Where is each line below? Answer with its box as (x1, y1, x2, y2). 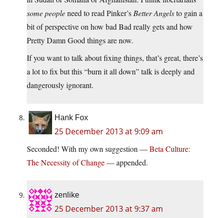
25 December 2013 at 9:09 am (54, 126, 163, 137)
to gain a (174, 8, 202, 18)
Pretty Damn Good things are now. (27, 35, 133, 46)
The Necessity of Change (27, 157, 105, 168)
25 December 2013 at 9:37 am (54, 203, 163, 215)
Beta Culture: (149, 144, 190, 154)
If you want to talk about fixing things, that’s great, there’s (27, 53, 203, 63)
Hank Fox (54, 113, 88, 122)
